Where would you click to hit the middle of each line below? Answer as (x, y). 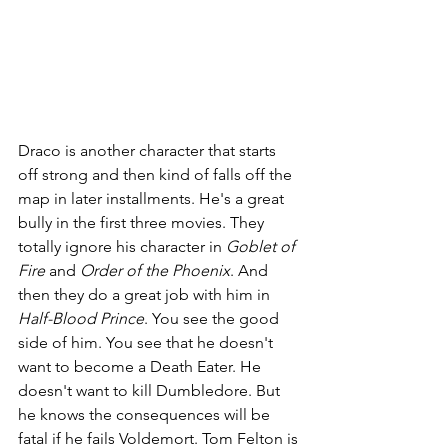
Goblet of (262, 247)
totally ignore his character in (122, 247)
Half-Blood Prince (81, 319)
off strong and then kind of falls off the (157, 175)
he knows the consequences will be (146, 415)
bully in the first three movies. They (143, 223)
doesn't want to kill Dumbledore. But (151, 391)
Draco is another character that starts (149, 151)
